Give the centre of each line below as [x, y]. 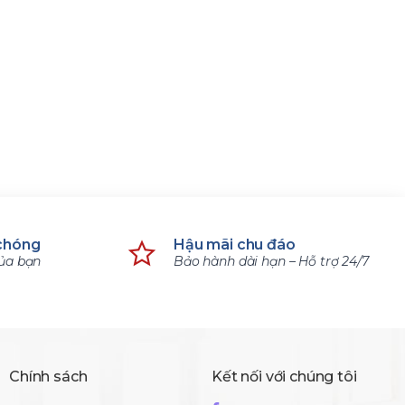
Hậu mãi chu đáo [235, 245]
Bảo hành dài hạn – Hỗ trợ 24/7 [271, 261]
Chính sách [48, 377]
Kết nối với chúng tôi [284, 377]
